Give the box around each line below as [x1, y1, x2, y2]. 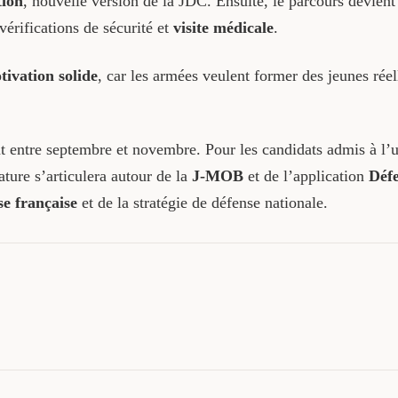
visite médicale [172, 19, 274, 37]
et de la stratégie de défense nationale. [76, 194, 328, 212]
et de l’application [243, 167, 369, 186]
